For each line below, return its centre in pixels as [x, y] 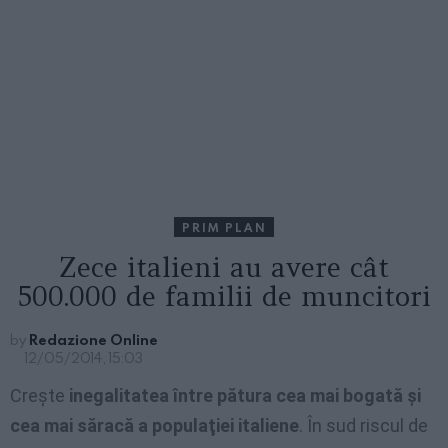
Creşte [39, 396]
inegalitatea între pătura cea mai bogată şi [245, 396]
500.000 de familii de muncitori [224, 296]
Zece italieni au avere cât [224, 267]
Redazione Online [93, 340]
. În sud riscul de [363, 426]
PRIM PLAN [224, 227]
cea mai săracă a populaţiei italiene [154, 426]
